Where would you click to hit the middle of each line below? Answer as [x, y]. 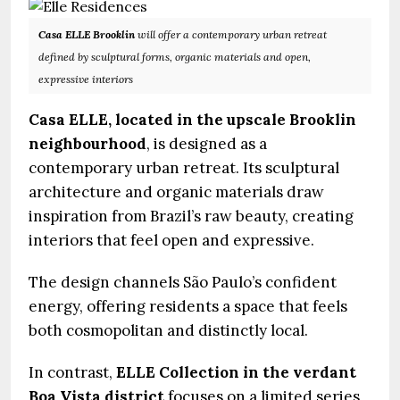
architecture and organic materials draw [176, 192]
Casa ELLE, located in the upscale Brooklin [192, 119]
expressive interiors [86, 79]
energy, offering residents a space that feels [188, 306]
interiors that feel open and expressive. [171, 240]
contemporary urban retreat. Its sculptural [184, 167]
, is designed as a [207, 143]
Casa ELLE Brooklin [88, 34]
